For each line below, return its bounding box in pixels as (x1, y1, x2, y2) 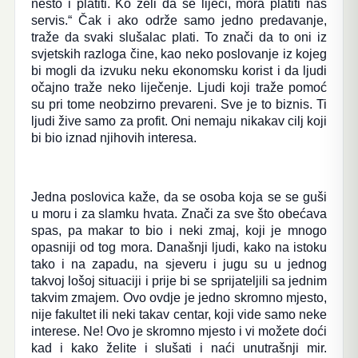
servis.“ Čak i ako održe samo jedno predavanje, (30, 14, 328, 27)
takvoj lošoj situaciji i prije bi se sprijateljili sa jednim (30, 274, 328, 288)
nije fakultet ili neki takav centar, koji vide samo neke (30, 308, 328, 321)
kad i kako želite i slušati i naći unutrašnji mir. (30, 341, 328, 355)
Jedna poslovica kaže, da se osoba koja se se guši (30, 190, 328, 204)
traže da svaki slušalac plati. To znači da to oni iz (30, 30, 328, 44)
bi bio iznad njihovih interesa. (30, 131, 197, 145)
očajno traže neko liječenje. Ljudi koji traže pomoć (30, 81, 328, 94)
